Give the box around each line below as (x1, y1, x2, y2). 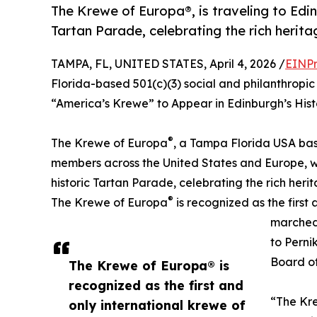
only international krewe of (69, 297, 246, 313)
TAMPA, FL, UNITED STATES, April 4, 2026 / (51, 57, 285, 71)
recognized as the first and (69, 277, 243, 294)
